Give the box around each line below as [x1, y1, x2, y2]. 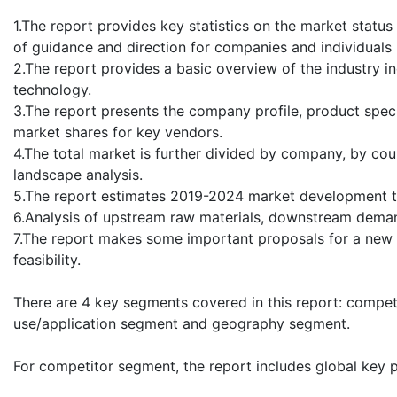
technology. [13, 80, 91, 98]
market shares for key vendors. [13, 122, 222, 141]
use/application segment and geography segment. [13, 314, 350, 332]
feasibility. [13, 250, 81, 269]
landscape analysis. [13, 165, 143, 183]
